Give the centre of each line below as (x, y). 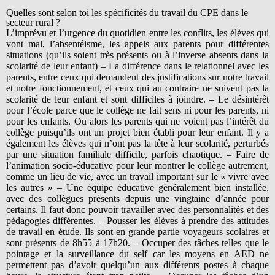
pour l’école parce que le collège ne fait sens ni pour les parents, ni (137, 110)
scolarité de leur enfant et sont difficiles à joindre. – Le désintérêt (137, 99)
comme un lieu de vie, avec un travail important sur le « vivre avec (137, 176)
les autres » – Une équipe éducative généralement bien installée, (137, 187)
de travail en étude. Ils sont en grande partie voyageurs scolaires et (137, 231)
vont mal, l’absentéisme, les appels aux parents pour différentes (137, 44)
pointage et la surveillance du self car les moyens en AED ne (137, 254)
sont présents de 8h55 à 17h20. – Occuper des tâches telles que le (137, 242)
